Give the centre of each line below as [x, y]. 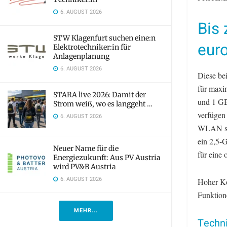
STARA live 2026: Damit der [100, 95]
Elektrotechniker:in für [92, 47]
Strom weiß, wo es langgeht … [103, 104]
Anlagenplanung [81, 56]
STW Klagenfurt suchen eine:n [104, 38]
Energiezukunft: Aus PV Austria [107, 158]
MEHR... [86, 211]
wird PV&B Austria [85, 167]
